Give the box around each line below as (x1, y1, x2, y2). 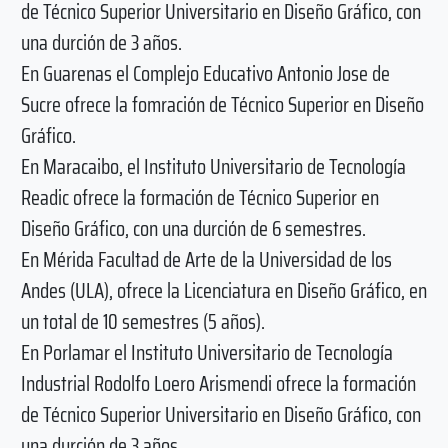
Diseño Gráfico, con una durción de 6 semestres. (20, 211, 366, 245)
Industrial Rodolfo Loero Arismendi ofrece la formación (20, 366, 416, 400)
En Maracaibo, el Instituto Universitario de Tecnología (20, 149, 406, 183)
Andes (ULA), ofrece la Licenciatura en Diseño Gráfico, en (20, 273, 427, 307)
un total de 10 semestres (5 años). (20, 304, 265, 338)
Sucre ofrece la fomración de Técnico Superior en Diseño (20, 87, 424, 121)
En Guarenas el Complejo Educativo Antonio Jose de (20, 56, 390, 90)
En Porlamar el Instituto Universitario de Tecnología (20, 335, 393, 369)
